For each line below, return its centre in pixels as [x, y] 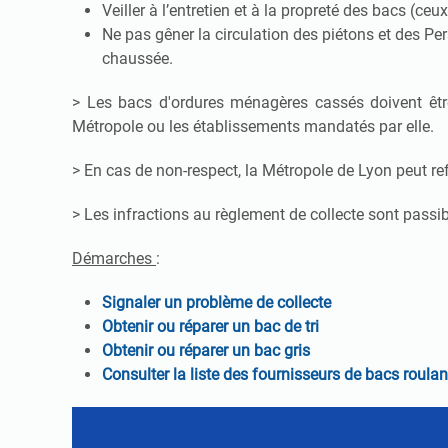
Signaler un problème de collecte [216, 303]
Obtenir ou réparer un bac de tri [210, 327]
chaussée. [137, 59]
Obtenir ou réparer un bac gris [206, 351]
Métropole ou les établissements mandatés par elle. [253, 127]
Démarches [114, 259]
